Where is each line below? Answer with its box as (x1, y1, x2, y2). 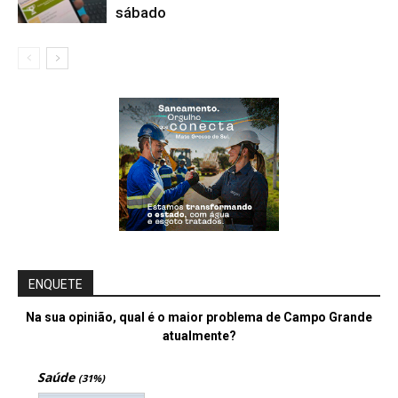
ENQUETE (28, 277, 83, 292)
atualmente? (162, 329, 236, 344)
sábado (115, 4, 166, 22)
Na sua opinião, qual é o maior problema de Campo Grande (26, 310, 372, 325)
